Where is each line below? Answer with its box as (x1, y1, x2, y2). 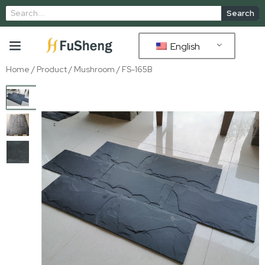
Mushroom (74, 64, 115, 75)
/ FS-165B (115, 64, 153, 75)
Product (37, 64, 67, 75)
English (168, 40, 200, 53)
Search (226, 8, 254, 18)
